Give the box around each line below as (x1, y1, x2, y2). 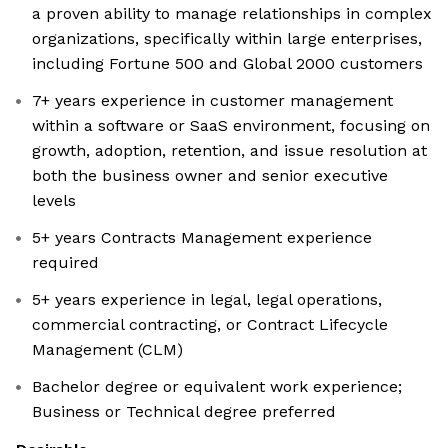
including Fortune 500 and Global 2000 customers (32, 54, 423, 74)
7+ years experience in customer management (32, 91, 393, 111)
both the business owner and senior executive (32, 166, 388, 186)
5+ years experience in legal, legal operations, (32, 290, 382, 310)
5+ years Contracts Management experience (32, 228, 372, 248)
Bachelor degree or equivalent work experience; (32, 377, 402, 397)
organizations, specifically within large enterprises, (32, 29, 422, 49)
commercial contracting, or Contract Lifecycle (32, 315, 388, 335)
